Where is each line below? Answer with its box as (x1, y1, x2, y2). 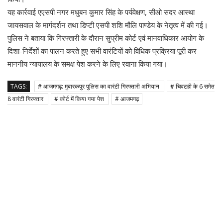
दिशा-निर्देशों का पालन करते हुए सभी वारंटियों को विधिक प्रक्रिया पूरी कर (7, 46, 197, 56)
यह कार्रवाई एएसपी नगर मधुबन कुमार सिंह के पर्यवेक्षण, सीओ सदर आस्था (7, 7, 195, 17)
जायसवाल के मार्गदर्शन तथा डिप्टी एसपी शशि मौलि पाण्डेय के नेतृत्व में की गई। (7, 20, 208, 30)
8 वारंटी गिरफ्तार (7, 95, 45, 104)
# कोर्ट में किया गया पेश (54, 95, 106, 104)
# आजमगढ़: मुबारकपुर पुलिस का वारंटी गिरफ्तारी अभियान (38, 82, 161, 91)
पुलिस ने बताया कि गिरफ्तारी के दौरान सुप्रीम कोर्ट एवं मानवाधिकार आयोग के (7, 33, 204, 43)
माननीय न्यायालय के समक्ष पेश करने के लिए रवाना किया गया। (7, 59, 167, 69)
